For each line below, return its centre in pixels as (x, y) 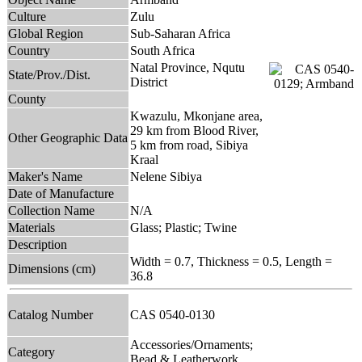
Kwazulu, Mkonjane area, (196, 116)
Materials (32, 227)
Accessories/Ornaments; (192, 344)
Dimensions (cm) (52, 268)
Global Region (46, 33)
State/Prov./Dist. (49, 74)
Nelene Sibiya (166, 176)
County (27, 99)
